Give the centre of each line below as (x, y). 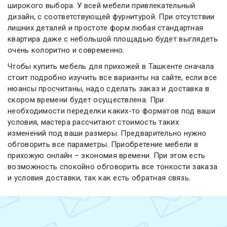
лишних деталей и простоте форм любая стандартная (106, 28)
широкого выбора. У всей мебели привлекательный (102, 6)
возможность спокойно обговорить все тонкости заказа (113, 167)
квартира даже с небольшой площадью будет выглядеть (113, 39)
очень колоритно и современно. (66, 50)
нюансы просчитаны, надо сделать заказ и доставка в (108, 89)
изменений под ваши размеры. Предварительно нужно (107, 133)
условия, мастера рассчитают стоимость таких (93, 122)
